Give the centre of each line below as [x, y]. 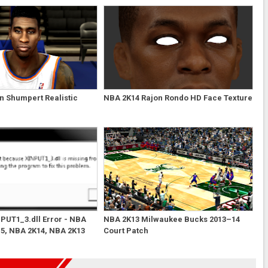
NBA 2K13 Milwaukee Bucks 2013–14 [171, 219]
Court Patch [126, 230]
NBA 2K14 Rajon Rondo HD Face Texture [178, 98]
